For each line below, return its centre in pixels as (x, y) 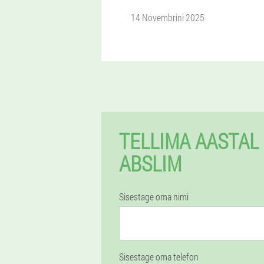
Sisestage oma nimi (154, 197)
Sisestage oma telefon (159, 257)
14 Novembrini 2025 (168, 17)
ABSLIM (150, 163)
